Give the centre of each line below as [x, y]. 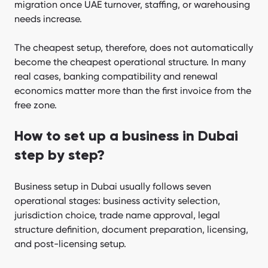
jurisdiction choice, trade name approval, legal [117, 215]
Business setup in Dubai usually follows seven [113, 186]
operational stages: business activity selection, [117, 200]
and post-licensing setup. [70, 243]
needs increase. [48, 19]
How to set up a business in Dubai [126, 136]
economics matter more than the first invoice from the [133, 90]
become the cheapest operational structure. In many [130, 62]
